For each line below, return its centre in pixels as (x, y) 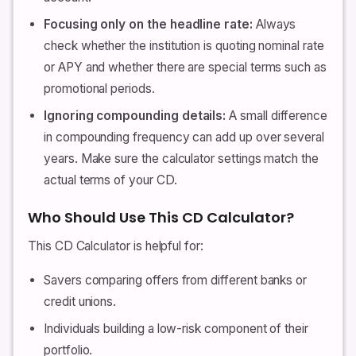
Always (274, 24)
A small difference (277, 116)
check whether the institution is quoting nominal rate (184, 46)
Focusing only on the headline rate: (148, 24)
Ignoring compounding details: (135, 116)
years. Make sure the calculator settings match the (181, 159)
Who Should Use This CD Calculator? (161, 218)
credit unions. (80, 302)
